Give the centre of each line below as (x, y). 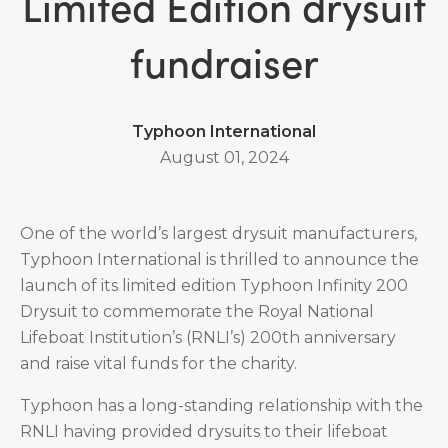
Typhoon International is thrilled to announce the (219, 259)
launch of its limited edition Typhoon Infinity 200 (214, 285)
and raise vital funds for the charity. (158, 363)
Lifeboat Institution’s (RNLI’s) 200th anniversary (208, 337)
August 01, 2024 (224, 157)
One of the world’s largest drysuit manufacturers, (218, 233)
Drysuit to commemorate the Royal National (197, 311)
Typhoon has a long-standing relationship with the (221, 405)
